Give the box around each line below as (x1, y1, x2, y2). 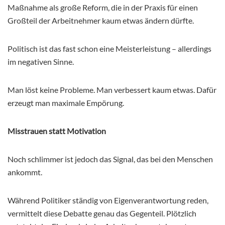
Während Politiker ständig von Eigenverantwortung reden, (8, 195, 208, 205)
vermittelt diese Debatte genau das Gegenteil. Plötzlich (8, 208, 196, 218)
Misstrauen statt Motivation (8, 126, 106, 136)
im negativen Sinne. (8, 56, 74, 66)
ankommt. (8, 167, 42, 177)
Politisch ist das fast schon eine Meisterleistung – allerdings (8, 43, 211, 53)
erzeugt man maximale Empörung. (8, 97, 124, 107)
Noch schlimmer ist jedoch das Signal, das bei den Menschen (8, 154, 213, 164)
